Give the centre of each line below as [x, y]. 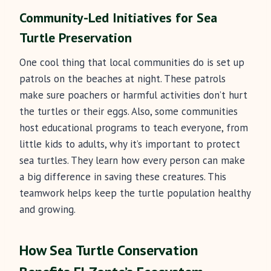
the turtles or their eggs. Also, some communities [129, 112]
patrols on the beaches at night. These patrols [122, 79]
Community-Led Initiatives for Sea [118, 18]
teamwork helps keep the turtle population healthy [135, 193]
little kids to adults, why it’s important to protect [130, 144]
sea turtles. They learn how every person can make [132, 161]
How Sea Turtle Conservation [109, 250]
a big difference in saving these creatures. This [123, 177]
